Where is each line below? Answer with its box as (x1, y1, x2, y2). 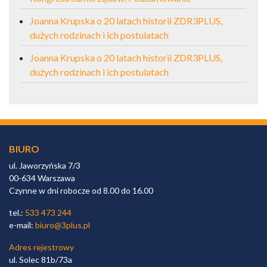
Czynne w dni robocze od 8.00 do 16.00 (9, 185, 153, 195)
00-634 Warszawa (9, 172, 75, 183)
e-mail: (9, 219, 35, 230)
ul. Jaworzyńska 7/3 (9, 160, 80, 170)
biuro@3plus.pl (35, 219, 90, 230)
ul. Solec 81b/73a (9, 254, 72, 265)
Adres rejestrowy (9, 241, 74, 252)
